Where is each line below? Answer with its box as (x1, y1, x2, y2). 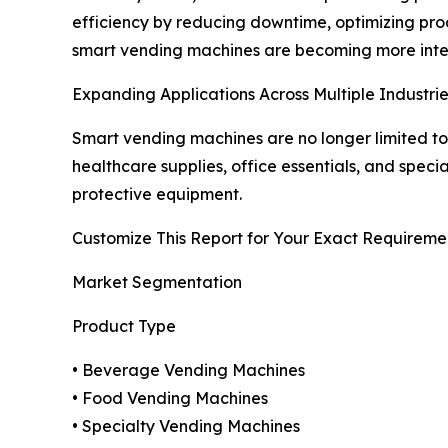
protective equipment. (72, 184, 242, 205)
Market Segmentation (72, 272, 242, 293)
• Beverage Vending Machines (72, 360, 305, 381)
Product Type (72, 316, 176, 337)
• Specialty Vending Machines (72, 416, 300, 437)
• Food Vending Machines (72, 388, 268, 409)
